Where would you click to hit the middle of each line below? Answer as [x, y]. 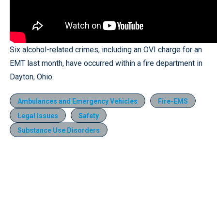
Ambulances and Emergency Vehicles [77, 101]
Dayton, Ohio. [32, 77]
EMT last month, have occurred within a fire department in [106, 63]
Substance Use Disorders [59, 130]
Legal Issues [38, 116]
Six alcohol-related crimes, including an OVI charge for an [106, 50]
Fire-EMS [173, 101]
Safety [89, 116]
